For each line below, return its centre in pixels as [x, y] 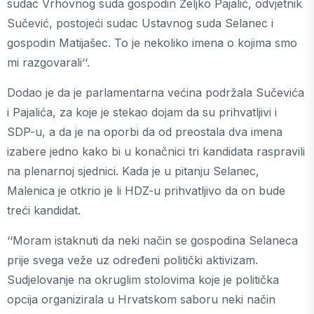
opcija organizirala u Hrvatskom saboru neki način [141, 299]
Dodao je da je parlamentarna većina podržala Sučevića [156, 93]
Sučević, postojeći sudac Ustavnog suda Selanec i [140, 23]
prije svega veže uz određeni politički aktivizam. [132, 260]
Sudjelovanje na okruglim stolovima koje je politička [143, 280]
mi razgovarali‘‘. [48, 62]
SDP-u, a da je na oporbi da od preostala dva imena [145, 132]
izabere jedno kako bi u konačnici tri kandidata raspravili [156, 151]
